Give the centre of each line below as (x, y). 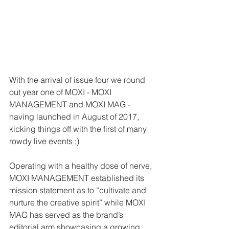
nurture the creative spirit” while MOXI (78, 203)
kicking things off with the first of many (79, 129)
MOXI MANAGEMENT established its (78, 178)
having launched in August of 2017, (75, 117)
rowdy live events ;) (46, 141)
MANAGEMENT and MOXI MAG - (71, 105)
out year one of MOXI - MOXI (61, 92)
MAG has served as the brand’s (67, 215)
